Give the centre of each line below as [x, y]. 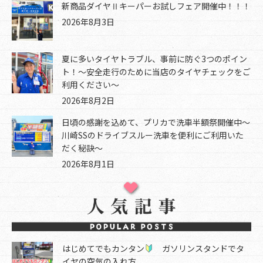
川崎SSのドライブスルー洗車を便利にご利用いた [153, 135]
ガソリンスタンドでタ [199, 248]
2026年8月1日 [88, 163]
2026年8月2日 [88, 100]
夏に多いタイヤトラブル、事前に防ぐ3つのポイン [154, 58]
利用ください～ [90, 84]
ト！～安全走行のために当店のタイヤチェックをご [156, 71]
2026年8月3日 [88, 21]
